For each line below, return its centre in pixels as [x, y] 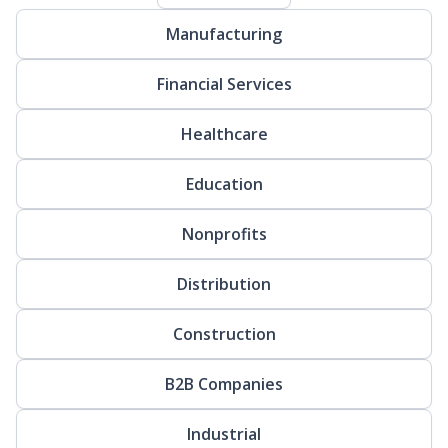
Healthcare [224, 133]
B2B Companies [224, 383]
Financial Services [224, 83]
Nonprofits [224, 233]
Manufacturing [224, 33]
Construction [224, 333]
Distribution [224, 283]
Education [224, 183]
